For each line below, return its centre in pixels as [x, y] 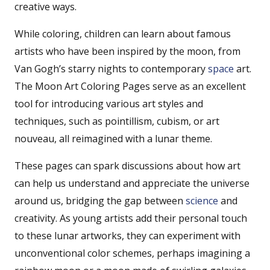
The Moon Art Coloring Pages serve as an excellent [130, 86]
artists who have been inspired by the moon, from [127, 51]
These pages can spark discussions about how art [127, 165]
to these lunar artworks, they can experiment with [127, 235]
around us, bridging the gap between [100, 200]
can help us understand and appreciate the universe [132, 183]
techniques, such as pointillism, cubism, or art [117, 121]
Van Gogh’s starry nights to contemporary [111, 68]
